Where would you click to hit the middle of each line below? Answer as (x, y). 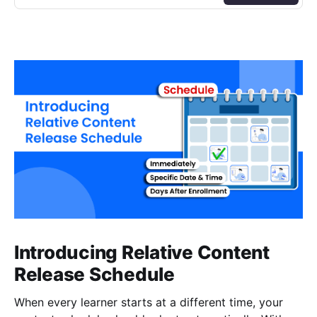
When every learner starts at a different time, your (149, 302)
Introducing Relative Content (142, 253)
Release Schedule (94, 275)
